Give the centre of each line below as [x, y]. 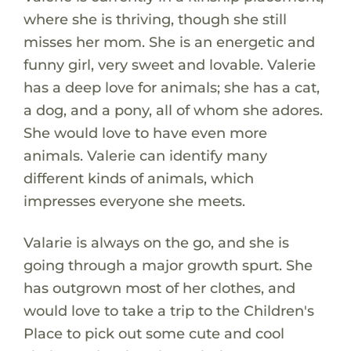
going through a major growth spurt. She [168, 265]
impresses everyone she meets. [134, 201]
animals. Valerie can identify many [145, 155]
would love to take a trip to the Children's [168, 310]
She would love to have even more [145, 132]
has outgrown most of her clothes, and [159, 288]
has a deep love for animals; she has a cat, [171, 87]
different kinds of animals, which [138, 178]
